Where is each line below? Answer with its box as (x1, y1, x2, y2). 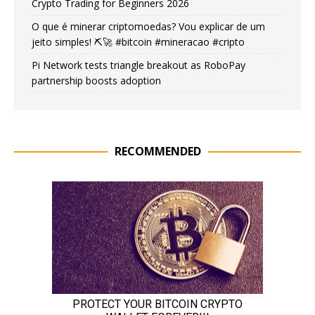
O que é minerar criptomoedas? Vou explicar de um (32, 19, 265, 33)
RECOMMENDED (114, 143, 201, 159)
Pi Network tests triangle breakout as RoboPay (32, 58, 245, 72)
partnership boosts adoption (32, 73, 161, 87)
